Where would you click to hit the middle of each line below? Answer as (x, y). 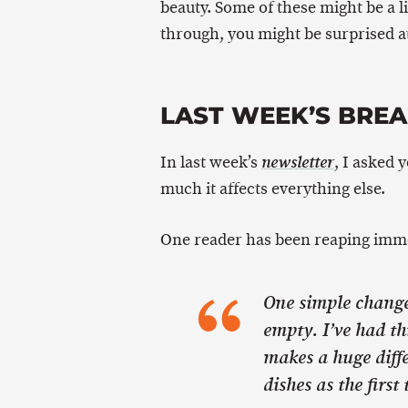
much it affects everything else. (272, 188)
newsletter (297, 162)
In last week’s (210, 162)
